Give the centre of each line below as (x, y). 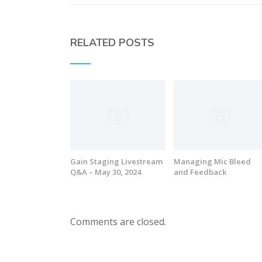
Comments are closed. (118, 221)
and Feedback (200, 172)
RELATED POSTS (113, 42)
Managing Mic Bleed (213, 162)
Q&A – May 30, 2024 (106, 172)
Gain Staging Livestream (117, 162)
